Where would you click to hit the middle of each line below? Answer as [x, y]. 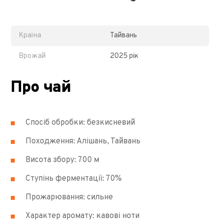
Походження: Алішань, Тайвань [83, 141]
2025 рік [124, 56]
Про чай [41, 88]
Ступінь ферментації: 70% [74, 179]
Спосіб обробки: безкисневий [81, 123]
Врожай [32, 56]
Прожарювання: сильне [69, 197]
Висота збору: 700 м [63, 160]
